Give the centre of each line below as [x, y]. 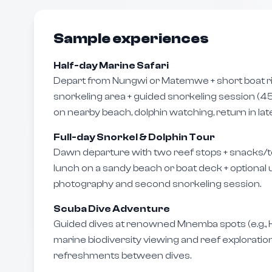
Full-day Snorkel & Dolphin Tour [134, 137]
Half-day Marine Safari [111, 66]
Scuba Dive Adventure [112, 209]
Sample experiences [131, 39]
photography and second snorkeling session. [157, 184]
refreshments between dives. [122, 256]
